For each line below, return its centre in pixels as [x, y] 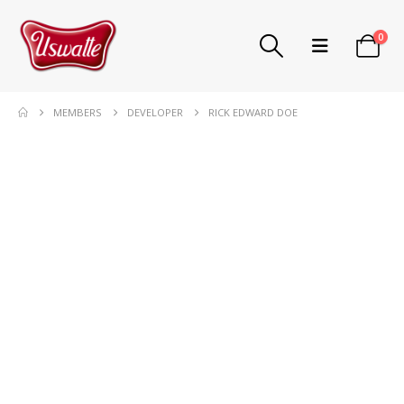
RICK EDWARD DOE [253, 112]
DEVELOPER [156, 112]
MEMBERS [78, 112]
